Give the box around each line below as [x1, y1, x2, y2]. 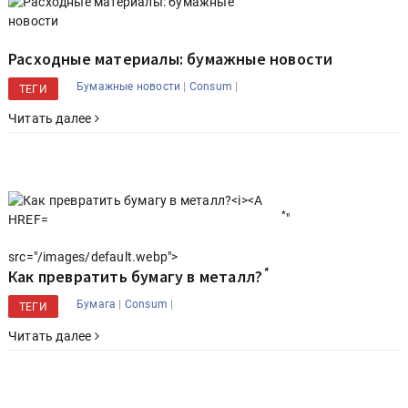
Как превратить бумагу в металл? [8, 266, 263, 287]
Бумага [76, 298, 117, 311]
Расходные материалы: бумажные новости [8, 48, 333, 69]
